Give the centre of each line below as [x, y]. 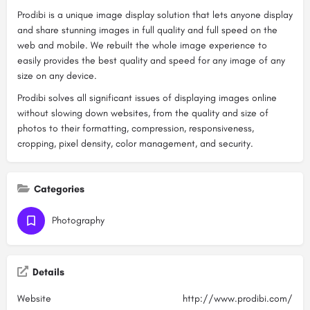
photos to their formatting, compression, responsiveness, [136, 129]
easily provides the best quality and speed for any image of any [151, 61]
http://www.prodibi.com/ [238, 299]
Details [48, 273]
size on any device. [57, 76]
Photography [78, 221]
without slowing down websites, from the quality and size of [143, 113]
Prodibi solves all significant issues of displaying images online [147, 98]
